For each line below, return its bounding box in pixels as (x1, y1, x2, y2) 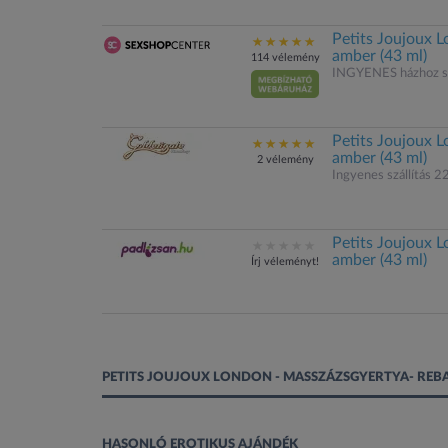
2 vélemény (256, 154, 314, 165)
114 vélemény (250, 52, 320, 63)
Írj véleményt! (251, 256, 320, 267)
